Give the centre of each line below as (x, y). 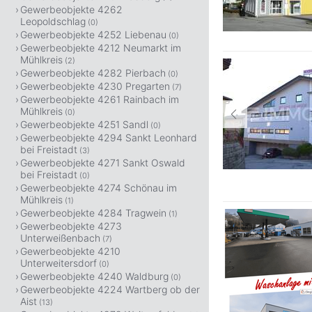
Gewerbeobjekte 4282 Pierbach (93, 73)
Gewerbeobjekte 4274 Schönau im (99, 188)
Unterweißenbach (60, 238)
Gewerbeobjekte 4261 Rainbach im (100, 99)
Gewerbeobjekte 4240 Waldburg (94, 276)
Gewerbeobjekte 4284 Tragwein (93, 213)
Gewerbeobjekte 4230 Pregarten (95, 86)
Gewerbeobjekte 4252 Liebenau (93, 34)
